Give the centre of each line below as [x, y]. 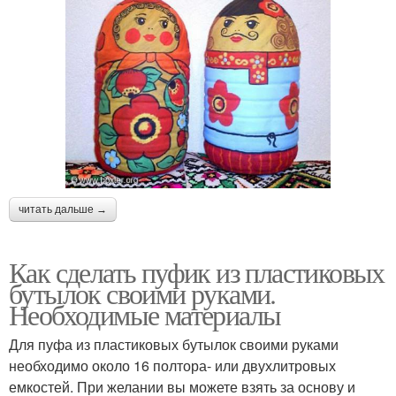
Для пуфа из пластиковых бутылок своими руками [174, 344]
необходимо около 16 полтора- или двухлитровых [172, 365]
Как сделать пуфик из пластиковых [197, 271]
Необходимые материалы [145, 314]
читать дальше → [63, 209]
